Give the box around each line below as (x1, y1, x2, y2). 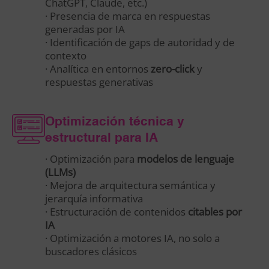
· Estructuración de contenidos (45, 205, 188, 219)
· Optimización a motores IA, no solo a (45, 231, 220, 246)
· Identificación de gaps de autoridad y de (45, 35, 235, 50)
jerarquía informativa (45, 192, 143, 206)
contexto (45, 49, 86, 63)
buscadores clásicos (45, 244, 137, 259)
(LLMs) (45, 165, 76, 180)
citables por (188, 205, 242, 219)
